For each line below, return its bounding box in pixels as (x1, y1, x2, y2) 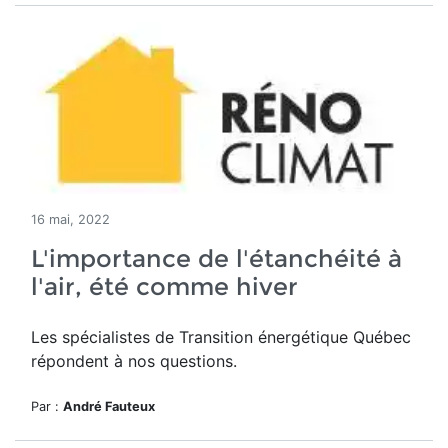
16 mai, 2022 (31, 212, 110, 227)
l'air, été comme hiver (31, 272, 298, 301)
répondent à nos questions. (31, 351, 237, 371)
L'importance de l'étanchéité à (31, 244, 402, 273)
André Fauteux (63, 399, 155, 414)
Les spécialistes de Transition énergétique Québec (31, 327, 411, 347)
